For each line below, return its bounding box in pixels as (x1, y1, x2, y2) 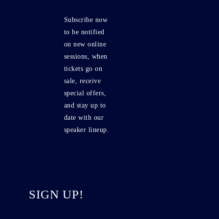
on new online (64, 41, 107, 48)
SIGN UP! (28, 188, 84, 201)
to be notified (64, 28, 105, 36)
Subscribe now (64, 16, 108, 23)
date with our (64, 114, 104, 121)
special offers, (64, 89, 107, 97)
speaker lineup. (64, 126, 109, 133)
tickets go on (64, 65, 103, 72)
